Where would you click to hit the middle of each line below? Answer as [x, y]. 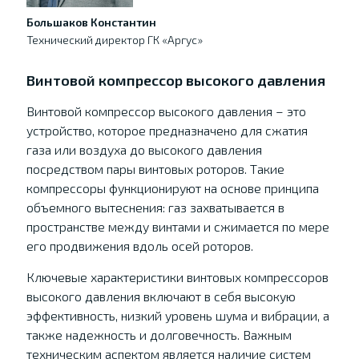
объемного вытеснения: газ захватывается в [155, 207]
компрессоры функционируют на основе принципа [172, 188]
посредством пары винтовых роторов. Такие [155, 169]
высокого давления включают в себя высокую [161, 296]
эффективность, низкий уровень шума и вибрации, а [177, 315]
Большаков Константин [91, 22]
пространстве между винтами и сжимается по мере [177, 226]
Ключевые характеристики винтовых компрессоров [177, 277]
